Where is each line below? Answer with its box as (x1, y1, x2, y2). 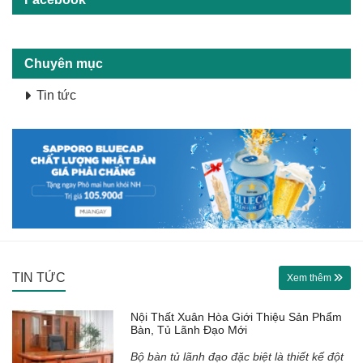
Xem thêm (287, 272, 334, 284)
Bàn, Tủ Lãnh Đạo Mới (130, 323, 248, 337)
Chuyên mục (24, 57, 103, 70)
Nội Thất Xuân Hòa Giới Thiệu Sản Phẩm (130, 310, 343, 324)
